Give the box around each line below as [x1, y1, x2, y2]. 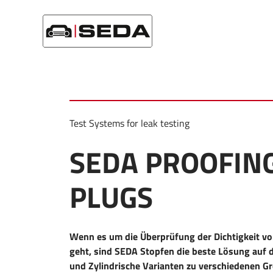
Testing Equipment [105, 11, 183, 26]
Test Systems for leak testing [69, 116, 190, 130]
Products [60, 11, 97, 26]
